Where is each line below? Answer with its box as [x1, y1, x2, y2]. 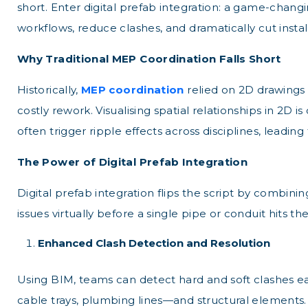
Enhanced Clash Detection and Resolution [38, 236, 270, 250]
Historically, [17, 83, 82, 96]
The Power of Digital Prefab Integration [17, 155, 248, 168]
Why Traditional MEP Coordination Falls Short [17, 52, 281, 65]
